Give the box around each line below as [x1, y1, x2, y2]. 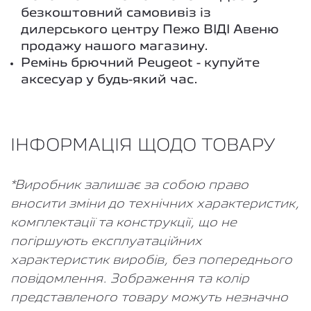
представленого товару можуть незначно [10, 292, 288, 303]
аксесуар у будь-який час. [21, 74, 198, 85]
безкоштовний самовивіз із [21, 8, 211, 19]
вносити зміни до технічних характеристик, [10, 199, 299, 210]
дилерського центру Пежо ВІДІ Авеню [21, 24, 279, 35]
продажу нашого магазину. [21, 41, 208, 52]
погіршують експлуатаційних [10, 236, 202, 247]
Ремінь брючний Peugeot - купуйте [21, 58, 260, 69]
